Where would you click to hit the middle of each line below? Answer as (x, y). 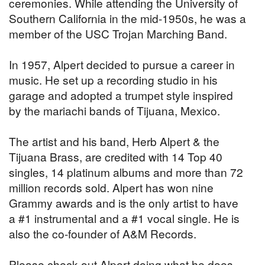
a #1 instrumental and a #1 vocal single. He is (124, 218)
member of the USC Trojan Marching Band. (118, 34)
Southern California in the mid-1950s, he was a (127, 18)
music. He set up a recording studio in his (113, 80)
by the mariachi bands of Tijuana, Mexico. (114, 111)
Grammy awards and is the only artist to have (124, 203)
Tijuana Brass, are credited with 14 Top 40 (116, 157)
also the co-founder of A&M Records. (103, 234)
